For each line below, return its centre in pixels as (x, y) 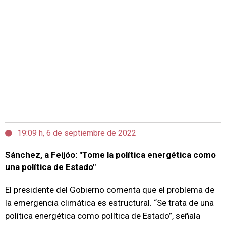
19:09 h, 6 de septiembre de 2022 (77, 133)
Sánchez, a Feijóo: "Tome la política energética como (110, 155)
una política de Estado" (50, 167)
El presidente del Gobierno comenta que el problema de (110, 190)
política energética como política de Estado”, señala (103, 216)
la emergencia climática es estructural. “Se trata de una (109, 203)
